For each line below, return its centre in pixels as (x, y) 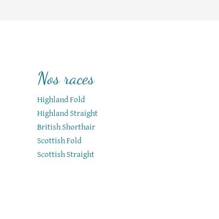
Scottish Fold (59, 141)
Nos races (66, 78)
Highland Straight (67, 114)
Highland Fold (61, 100)
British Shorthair (66, 127)
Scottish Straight (66, 155)
